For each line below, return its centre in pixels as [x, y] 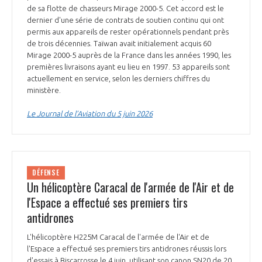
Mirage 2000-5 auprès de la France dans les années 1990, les [129, 55]
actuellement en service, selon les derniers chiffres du [118, 78]
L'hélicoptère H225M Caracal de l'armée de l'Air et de [118, 237]
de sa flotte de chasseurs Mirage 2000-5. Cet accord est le [125, 8]
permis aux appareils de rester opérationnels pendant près [128, 31]
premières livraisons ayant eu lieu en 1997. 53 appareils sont [128, 66]
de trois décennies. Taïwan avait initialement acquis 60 [119, 43]
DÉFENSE [46, 173]
